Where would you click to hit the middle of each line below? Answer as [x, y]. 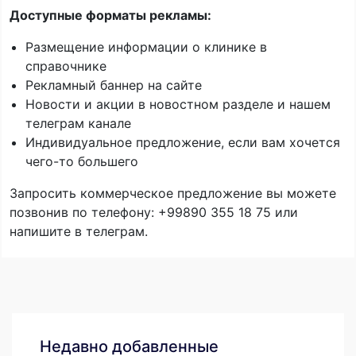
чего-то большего [82, 162]
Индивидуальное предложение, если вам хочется [183, 143]
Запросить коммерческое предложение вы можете [173, 193]
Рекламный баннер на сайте [114, 85]
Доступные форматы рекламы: [110, 15]
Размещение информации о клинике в [146, 47]
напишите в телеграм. [79, 232]
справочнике [66, 66]
